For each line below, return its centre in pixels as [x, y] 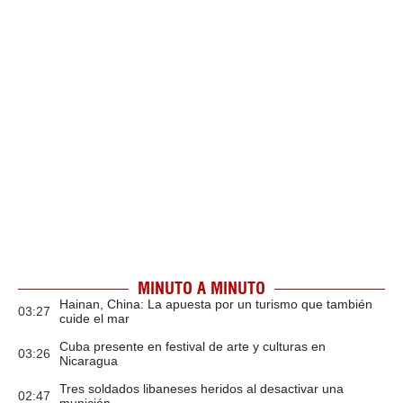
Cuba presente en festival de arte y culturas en [193, 346]
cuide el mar [94, 318]
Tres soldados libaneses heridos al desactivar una [201, 389]
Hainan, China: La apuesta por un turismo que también [216, 304]
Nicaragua [89, 361]
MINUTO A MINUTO [201, 288]
